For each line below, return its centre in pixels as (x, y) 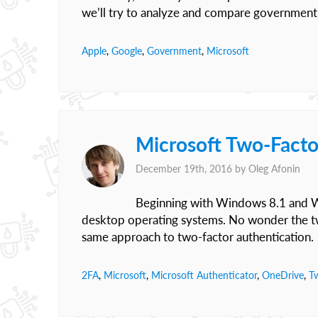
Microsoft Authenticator (204, 275)
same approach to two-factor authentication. (198, 237)
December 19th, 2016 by (192, 169)
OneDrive (283, 275)
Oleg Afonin (274, 169)
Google (127, 51)
